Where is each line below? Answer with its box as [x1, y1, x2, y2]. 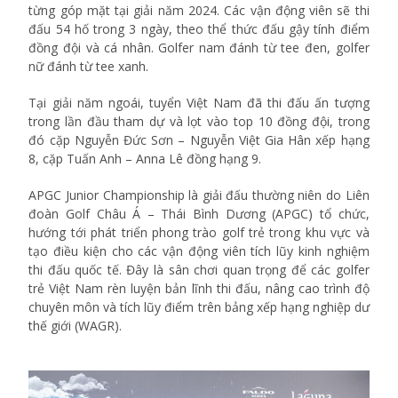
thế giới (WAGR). [28, 317, 123, 335]
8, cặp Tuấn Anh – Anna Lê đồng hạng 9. [28, 150, 266, 168]
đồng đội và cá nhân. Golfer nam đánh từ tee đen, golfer [28, 39, 370, 57]
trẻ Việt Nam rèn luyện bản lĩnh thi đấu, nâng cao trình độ [28, 280, 370, 298]
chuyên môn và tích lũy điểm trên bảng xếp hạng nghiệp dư [28, 298, 370, 316]
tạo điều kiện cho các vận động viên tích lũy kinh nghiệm [28, 243, 370, 260]
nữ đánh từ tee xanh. [28, 58, 149, 76]
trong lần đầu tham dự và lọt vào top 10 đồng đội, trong [28, 113, 370, 131]
